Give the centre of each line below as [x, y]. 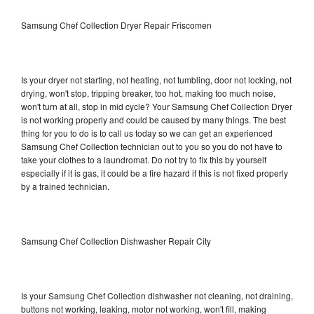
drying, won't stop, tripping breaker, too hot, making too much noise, [148, 93]
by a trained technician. [65, 186]
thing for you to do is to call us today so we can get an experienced [147, 132]
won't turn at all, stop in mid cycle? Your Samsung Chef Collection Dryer [157, 106]
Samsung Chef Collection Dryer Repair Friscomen [116, 25]
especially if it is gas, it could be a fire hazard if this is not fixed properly [155, 172]
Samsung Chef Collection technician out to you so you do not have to [152, 146]
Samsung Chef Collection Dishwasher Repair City [116, 240]
